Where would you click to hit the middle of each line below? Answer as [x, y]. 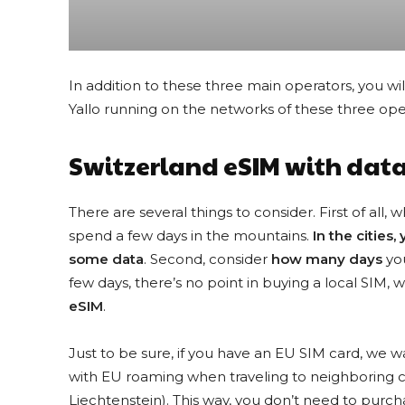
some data [106, 259]
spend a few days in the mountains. [191, 235]
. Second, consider [207, 259]
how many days [327, 259]
